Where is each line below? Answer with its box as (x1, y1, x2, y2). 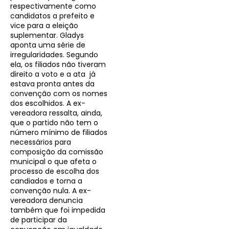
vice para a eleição (10, 20, 78, 31)
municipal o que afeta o (10, 156, 97, 167)
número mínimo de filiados (10, 127, 107, 138)
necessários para (10, 137, 71, 148)
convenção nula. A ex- (10, 186, 91, 196)
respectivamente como (10, 1, 96, 12)
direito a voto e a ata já (10, 69, 96, 80)
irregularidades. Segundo (10, 50, 98, 60)
